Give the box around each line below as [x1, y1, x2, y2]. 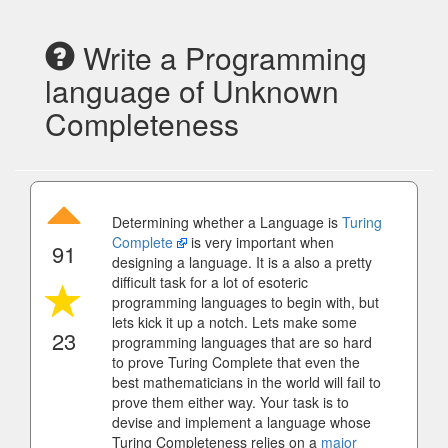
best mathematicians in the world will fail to [112, 372, 381, 392]
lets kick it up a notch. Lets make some [112, 312, 357, 332]
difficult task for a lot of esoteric [112, 272, 308, 292]
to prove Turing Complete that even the [112, 352, 360, 372]
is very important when [187, 232, 334, 252]
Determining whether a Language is [112, 212, 342, 232]
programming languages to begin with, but [112, 292, 379, 312]
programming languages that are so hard [112, 332, 372, 352]
